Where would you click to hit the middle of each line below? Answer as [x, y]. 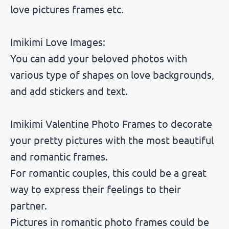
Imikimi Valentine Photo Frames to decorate [111, 124]
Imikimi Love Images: [58, 42]
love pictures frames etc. [67, 9]
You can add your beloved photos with [99, 58]
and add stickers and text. [69, 91]
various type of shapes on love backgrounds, [112, 75]
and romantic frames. [59, 156]
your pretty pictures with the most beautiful [112, 140]
